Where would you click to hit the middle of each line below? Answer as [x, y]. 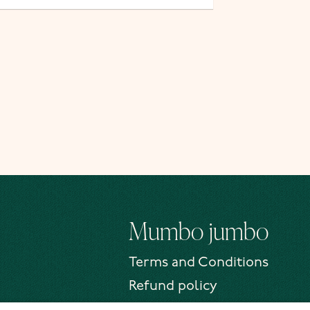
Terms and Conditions [199, 263]
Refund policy [173, 287]
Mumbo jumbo [199, 231]
